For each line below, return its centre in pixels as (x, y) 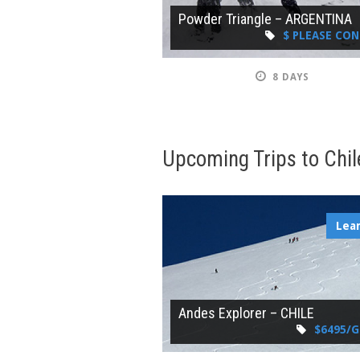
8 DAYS (291, 77)
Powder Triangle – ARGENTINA (265, 18)
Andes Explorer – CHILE (246, 313)
